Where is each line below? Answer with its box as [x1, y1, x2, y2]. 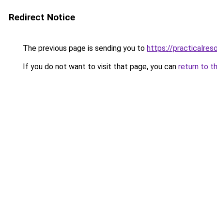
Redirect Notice [9, 12, 75, 23]
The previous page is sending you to [21, 44, 147, 53]
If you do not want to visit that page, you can [21, 62, 178, 71]
